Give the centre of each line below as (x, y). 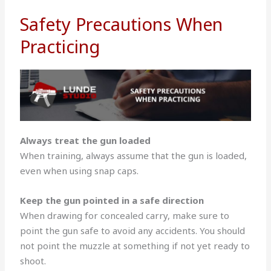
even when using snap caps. (81, 170)
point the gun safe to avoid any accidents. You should (133, 230)
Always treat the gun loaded (86, 140)
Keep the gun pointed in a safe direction (112, 200)
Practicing (60, 46)
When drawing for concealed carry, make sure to (125, 215)
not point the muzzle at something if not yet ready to (135, 245)
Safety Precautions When (122, 24)
